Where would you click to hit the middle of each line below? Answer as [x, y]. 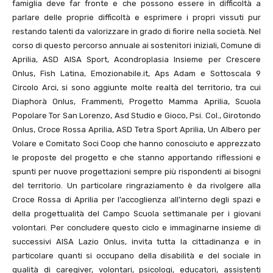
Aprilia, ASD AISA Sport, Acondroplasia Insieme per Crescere [136, 59]
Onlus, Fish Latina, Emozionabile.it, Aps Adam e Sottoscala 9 [136, 73]
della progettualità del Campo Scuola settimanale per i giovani [136, 214]
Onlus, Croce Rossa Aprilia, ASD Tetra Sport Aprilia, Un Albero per [136, 129]
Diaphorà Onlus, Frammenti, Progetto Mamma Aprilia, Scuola [136, 101]
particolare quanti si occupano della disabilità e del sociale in [136, 256]
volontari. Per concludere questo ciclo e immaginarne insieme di [136, 228]
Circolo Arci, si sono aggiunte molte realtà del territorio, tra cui [136, 87]
